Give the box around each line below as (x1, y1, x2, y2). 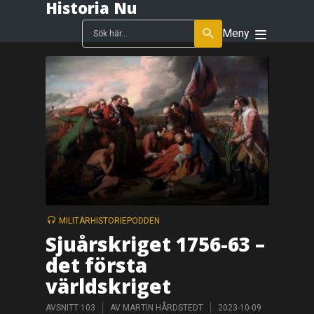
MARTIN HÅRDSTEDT (122, 302, 203, 313)
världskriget (45, 273, 171, 300)
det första (45, 252, 147, 279)
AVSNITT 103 (45, 302, 95, 313)
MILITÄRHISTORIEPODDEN (58, 215, 160, 226)
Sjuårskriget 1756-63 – (45, 231, 265, 258)
